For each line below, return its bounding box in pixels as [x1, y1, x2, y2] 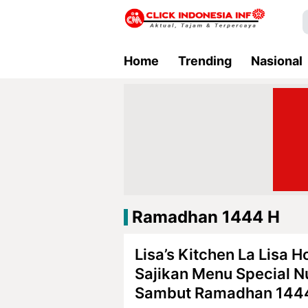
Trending [178, 54, 232, 68]
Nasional [251, 54, 302, 68]
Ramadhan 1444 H [132, 207, 280, 227]
